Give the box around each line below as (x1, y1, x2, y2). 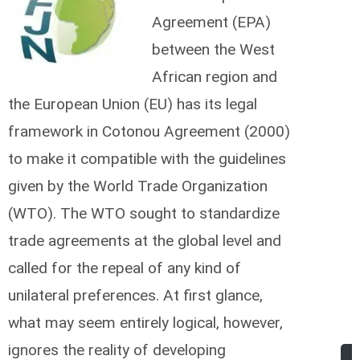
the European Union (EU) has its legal (8, 95, 257, 113)
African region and (151, 67, 277, 86)
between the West (151, 40, 275, 59)
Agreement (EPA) (151, 13, 271, 31)
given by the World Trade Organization (8, 177, 268, 195)
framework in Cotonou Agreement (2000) (8, 122, 290, 141)
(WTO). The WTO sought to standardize (8, 204, 280, 223)
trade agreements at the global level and (8, 231, 281, 250)
